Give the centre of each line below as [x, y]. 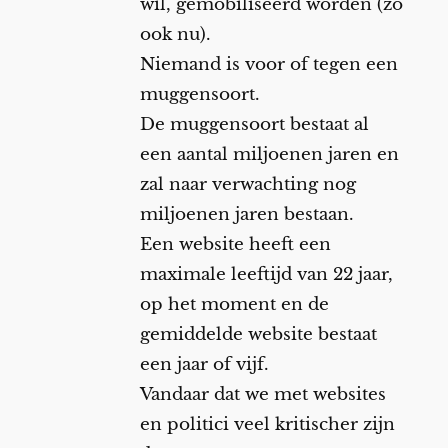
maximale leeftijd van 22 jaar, [266, 275]
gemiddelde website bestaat [258, 335]
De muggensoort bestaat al [254, 125]
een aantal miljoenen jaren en [269, 155]
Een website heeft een [235, 245]
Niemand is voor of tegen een [268, 65]
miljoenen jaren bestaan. [246, 215]
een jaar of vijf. [204, 365]
